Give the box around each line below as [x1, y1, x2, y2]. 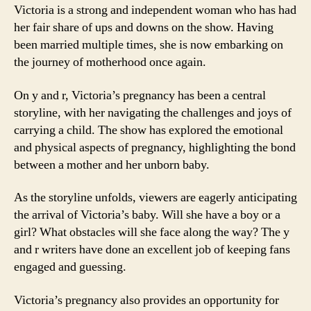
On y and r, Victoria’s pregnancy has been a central [14, 87, 266, 103]
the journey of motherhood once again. [14, 54, 206, 70]
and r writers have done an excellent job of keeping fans [14, 242, 290, 258]
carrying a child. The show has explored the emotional [14, 121, 283, 138]
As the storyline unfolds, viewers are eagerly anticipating [14, 190, 297, 205]
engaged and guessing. [14, 259, 126, 275]
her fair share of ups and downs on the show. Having [14, 19, 274, 35]
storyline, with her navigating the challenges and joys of [14, 104, 292, 121]
